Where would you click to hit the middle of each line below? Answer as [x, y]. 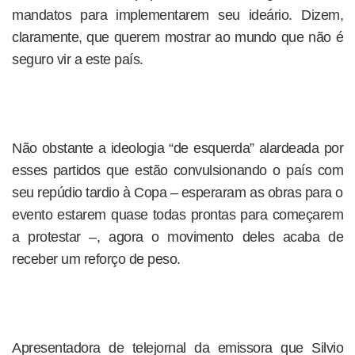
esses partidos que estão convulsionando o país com [177, 170]
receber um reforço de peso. [96, 259]
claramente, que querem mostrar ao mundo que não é [177, 37]
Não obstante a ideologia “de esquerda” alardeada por [177, 148]
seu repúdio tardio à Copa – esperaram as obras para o [177, 193]
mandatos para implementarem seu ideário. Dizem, [177, 15]
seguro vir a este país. [78, 59]
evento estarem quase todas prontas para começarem [177, 215]
